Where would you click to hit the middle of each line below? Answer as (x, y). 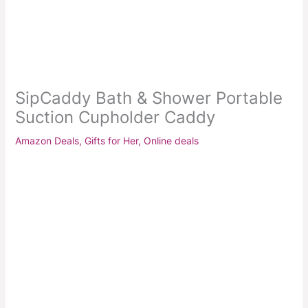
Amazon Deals (47, 141)
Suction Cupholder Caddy (115, 117)
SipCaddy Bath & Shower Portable (148, 98)
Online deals (171, 141)
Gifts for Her (111, 141)
